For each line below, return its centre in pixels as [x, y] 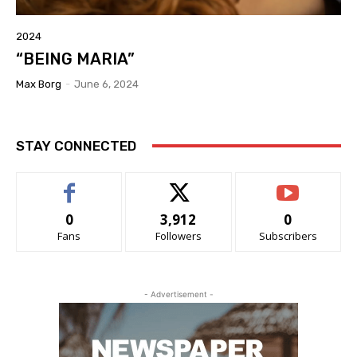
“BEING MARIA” [75, 59]
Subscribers [288, 235]
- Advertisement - [178, 294]
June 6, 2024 [106, 84]
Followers [178, 235]
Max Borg [39, 84]
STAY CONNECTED [76, 145]
